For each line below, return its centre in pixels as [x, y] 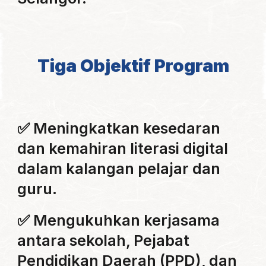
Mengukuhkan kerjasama [127, 220]
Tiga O [65, 66]
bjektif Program [161, 66]
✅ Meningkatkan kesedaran [119, 128]
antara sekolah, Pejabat [104, 240]
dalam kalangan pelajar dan [119, 168]
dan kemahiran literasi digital [123, 148]
